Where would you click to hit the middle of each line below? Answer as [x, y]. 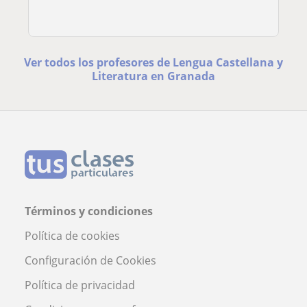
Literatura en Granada [153, 76]
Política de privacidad [80, 285]
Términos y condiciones [89, 211]
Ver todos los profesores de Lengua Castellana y [153, 62]
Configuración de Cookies [90, 260]
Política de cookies [72, 235]
